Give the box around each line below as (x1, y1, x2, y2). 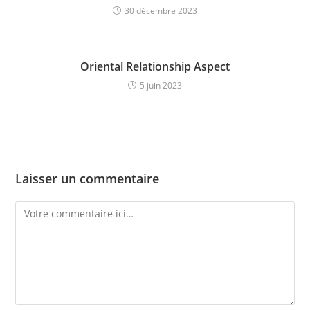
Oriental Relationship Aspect (80, 59, 230, 74)
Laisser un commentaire (15, 170, 160, 187)
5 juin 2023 (140, 80, 182, 91)
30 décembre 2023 (125, 5, 197, 17)
